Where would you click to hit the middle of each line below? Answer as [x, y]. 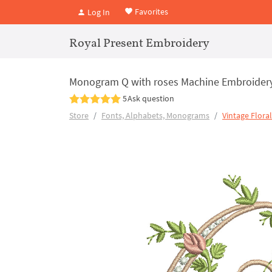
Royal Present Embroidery [139, 42]
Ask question [151, 98]
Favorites [151, 11]
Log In [98, 12]
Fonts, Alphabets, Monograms [155, 115]
